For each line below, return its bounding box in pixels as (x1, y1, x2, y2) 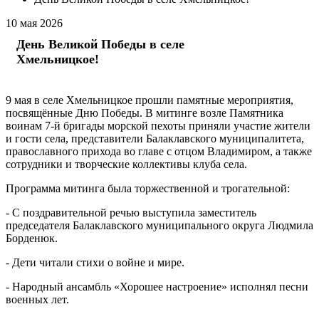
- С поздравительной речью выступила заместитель (6, 206, 256, 219)
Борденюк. (6, 232, 58, 244)
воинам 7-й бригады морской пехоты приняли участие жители (6, 120, 310, 132)
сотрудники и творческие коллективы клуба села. (6, 158, 247, 170)
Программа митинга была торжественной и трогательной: (6, 182, 290, 194)
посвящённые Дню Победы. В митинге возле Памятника (6, 107, 283, 119)
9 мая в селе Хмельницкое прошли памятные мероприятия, (6, 94, 293, 106)
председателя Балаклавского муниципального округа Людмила (6, 219, 313, 231)
